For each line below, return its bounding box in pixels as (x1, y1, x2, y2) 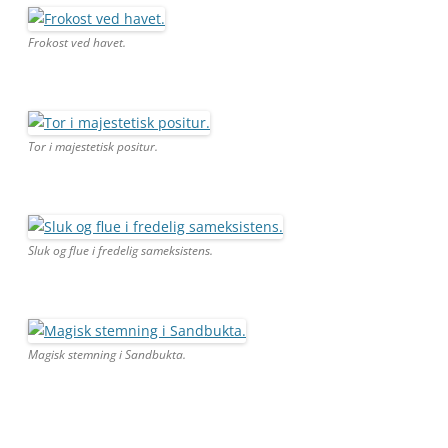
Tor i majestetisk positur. (28, 137, 158, 155)
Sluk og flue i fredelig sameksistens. (28, 241, 213, 259)
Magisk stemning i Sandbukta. (28, 345, 186, 363)
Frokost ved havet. (28, 33, 126, 51)
